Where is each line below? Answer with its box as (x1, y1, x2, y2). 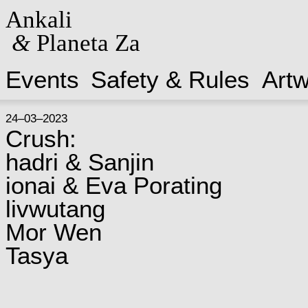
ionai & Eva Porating (5, 172, 222, 199)
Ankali (5, 5, 72, 33)
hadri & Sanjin (5, 148, 154, 175)
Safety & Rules (91, 66, 250, 93)
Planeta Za (30, 29, 140, 56)
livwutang (5, 195, 105, 222)
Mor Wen (5, 219, 102, 245)
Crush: (5, 125, 76, 152)
